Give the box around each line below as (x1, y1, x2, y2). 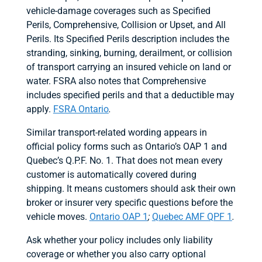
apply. (26, 103, 53, 115)
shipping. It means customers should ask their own (26, 182, 236, 194)
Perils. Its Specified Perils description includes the (26, 33, 229, 44)
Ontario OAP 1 (89, 211, 148, 222)
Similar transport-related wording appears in (26, 126, 207, 138)
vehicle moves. (26, 211, 89, 222)
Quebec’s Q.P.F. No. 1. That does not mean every (26, 154, 223, 166)
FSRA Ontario (53, 103, 109, 115)
